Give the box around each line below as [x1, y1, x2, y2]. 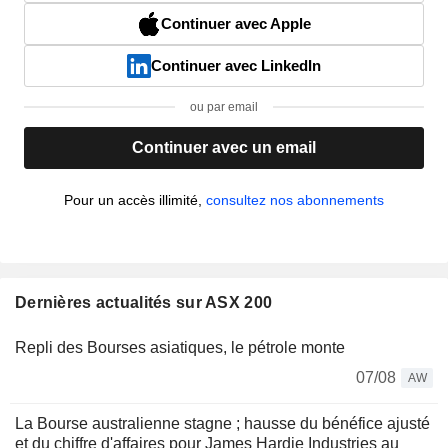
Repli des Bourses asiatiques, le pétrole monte [15, 338, 345, 356]
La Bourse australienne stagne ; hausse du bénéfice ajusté [15, 414, 430, 432]
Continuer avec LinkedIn [151, 56, 321, 74]
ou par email [190, 99, 258, 114]
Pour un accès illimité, [64, 191, 206, 208]
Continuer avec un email [132, 138, 316, 156]
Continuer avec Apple [161, 14, 311, 32]
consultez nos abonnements [206, 191, 384, 208]
